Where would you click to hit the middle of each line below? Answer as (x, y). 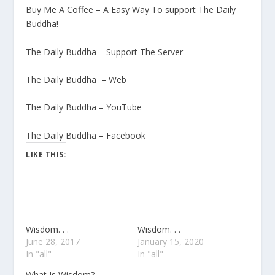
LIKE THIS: (46, 154)
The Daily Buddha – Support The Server (105, 52)
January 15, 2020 (171, 241)
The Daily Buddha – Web (76, 79)
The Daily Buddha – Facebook (86, 135)
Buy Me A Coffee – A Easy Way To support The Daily (131, 10)
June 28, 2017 (53, 241)
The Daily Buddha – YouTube (84, 107)
